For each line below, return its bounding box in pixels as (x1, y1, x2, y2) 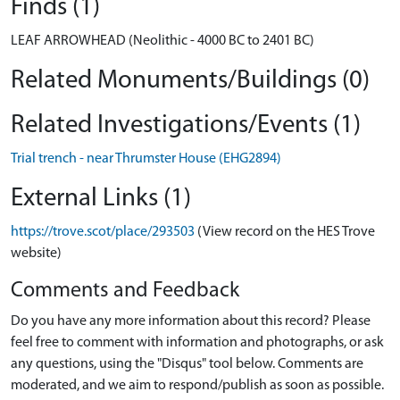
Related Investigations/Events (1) (11, 112, 361, 138)
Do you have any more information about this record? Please (11, 314, 371, 329)
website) (11, 246, 62, 261)
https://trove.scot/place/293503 (11, 225, 195, 239)
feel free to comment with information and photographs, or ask (11, 336, 384, 350)
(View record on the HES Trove (197, 225, 375, 239)
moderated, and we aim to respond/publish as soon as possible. (11, 379, 384, 393)
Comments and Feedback (11, 280, 239, 302)
